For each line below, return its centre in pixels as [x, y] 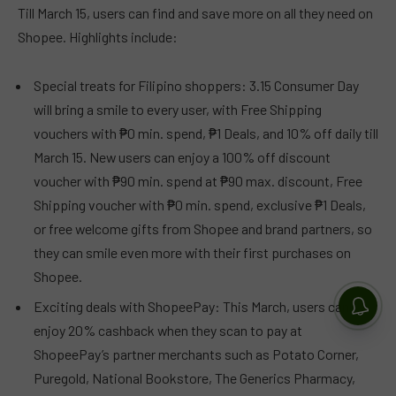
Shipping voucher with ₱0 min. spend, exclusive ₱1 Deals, [200, 205]
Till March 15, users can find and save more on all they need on [195, 12]
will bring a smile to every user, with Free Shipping [178, 110]
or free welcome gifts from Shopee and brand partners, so [203, 229]
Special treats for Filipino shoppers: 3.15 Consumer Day [196, 86]
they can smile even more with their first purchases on [192, 253]
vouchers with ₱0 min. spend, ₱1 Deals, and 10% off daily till [206, 133]
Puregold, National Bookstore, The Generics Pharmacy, [194, 378]
